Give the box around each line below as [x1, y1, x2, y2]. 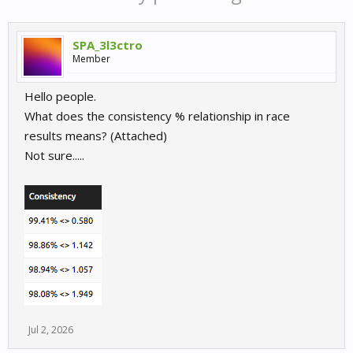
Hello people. [24, 88, 96, 104]
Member [72, 52, 110, 65]
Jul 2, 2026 [28, 323, 73, 336]
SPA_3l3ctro [72, 37, 143, 53]
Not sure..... [24, 147, 84, 163]
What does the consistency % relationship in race [24, 108, 290, 124]
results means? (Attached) [24, 128, 167, 143]
